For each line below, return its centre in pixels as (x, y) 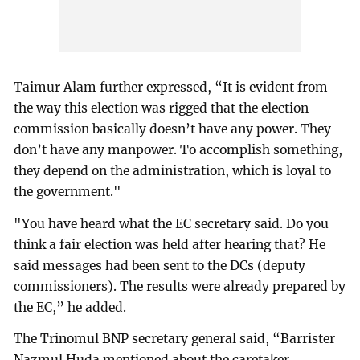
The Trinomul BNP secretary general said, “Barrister (175, 339)
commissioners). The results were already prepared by (180, 286)
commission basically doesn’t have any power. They (173, 129)
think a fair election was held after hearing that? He (170, 244)
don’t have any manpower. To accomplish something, (178, 149)
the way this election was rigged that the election (162, 108)
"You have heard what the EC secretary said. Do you (172, 223)
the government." (68, 191)
